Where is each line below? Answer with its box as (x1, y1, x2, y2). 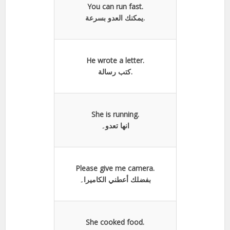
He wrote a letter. (86, 55, 144, 65)
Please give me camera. (75, 163, 155, 173)
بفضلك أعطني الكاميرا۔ (79, 174, 151, 184)
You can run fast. (87, 1, 143, 11)
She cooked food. (86, 217, 144, 227)
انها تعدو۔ (101, 120, 129, 130)
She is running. (91, 109, 139, 119)
